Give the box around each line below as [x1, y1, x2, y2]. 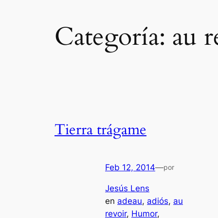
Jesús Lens [105, 183, 149, 193]
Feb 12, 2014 [105, 163, 155, 173]
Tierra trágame [54, 120, 146, 140]
